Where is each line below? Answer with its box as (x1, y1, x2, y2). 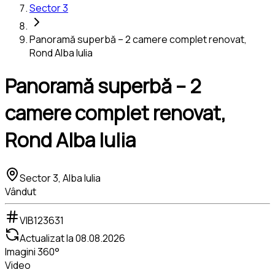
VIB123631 (20, 213, 64, 227)
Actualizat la (20, 231, 76, 245)
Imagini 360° (5, 244, 60, 258)
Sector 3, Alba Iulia (20, 171, 101, 185)
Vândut (5, 184, 36, 198)
